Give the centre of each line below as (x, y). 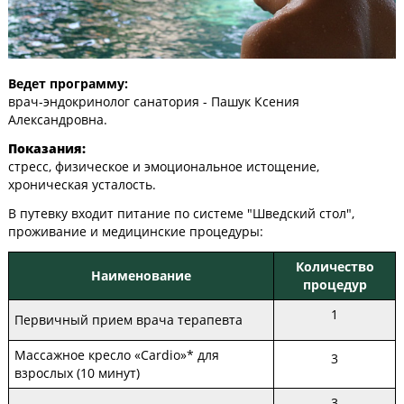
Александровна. (58, 119)
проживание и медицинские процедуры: (136, 231)
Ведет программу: (70, 83)
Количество (335, 266)
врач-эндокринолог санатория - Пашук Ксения (154, 101)
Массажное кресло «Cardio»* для (117, 355)
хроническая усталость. (82, 184)
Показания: (49, 148)
